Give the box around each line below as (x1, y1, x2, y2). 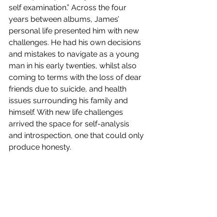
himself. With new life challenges (9, 108, 125, 117)
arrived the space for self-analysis (9, 119, 131, 129)
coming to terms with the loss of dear (9, 73, 143, 82)
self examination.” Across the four (9, 3, 128, 13)
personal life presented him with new (9, 26, 141, 36)
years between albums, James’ (9, 15, 121, 24)
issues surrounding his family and (9, 96, 130, 106)
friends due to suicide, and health (9, 84, 128, 94)
